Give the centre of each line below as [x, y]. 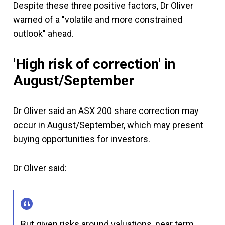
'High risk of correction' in [94, 64]
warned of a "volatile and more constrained [98, 19]
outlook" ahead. [43, 33]
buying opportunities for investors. [82, 139]
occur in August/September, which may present [108, 125]
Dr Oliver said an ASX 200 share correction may [106, 111]
